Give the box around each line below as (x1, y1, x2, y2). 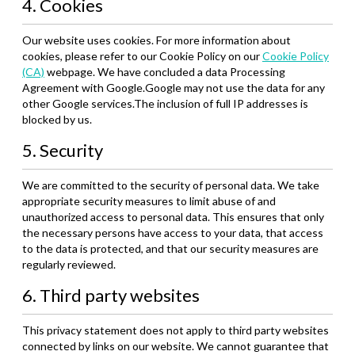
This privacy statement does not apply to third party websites (22, 323, 329, 337)
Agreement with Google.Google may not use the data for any (22, 81, 325, 94)
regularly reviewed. (22, 258, 116, 271)
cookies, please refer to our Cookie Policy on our (22, 49, 262, 63)
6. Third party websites (22, 284, 200, 306)
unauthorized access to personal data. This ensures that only (22, 210, 324, 223)
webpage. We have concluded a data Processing (44, 65, 285, 78)
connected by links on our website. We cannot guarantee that (22, 339, 329, 353)
